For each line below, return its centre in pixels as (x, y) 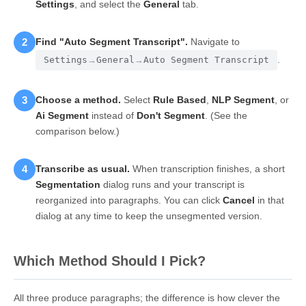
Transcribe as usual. (83, 168)
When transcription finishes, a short (207, 168)
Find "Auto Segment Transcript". (112, 41)
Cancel (239, 200)
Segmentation (68, 184)
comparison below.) (78, 131)
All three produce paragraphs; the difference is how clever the (147, 297)
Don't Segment (171, 115)
